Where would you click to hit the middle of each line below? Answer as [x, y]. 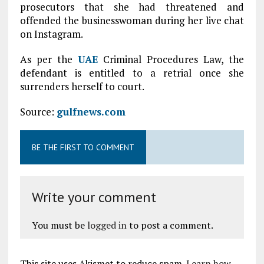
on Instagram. [51, 34]
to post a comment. [170, 225]
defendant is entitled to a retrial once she [132, 73]
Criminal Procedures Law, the [171, 60]
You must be [59, 225]
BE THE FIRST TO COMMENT [83, 148]
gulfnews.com [91, 112]
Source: [38, 112]
